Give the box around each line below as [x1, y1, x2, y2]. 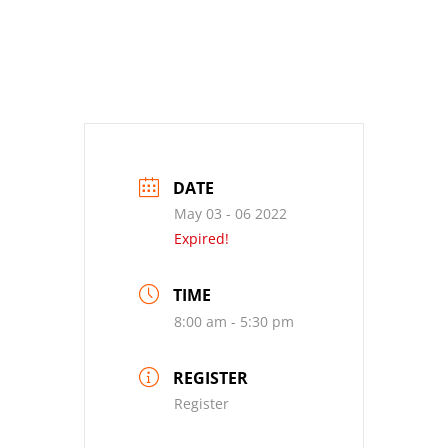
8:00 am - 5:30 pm [174, 311, 294, 331]
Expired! [174, 228, 229, 248]
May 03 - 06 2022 [174, 203, 287, 223]
